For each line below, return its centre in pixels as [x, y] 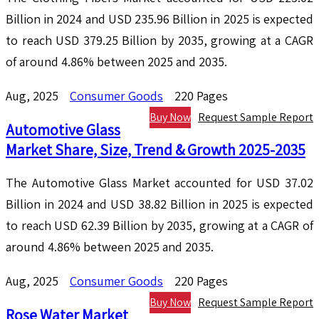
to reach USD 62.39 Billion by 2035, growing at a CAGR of [159, 226]
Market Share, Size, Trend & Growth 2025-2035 [156, 150]
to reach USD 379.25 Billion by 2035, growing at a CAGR [159, 41]
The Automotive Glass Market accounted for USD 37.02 [159, 183]
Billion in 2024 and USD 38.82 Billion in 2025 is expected [159, 204]
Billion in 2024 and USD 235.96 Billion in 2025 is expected [159, 19]
